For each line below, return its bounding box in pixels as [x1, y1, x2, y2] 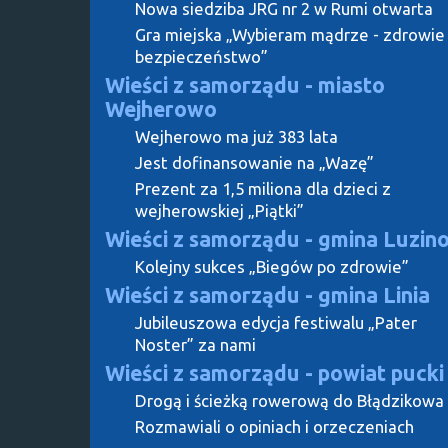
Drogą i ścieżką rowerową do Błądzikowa [135, 390, 444, 410]
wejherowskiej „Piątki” [135, 200, 304, 220]
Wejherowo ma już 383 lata [135, 126, 338, 146]
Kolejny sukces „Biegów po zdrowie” [135, 256, 409, 276]
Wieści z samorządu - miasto [105, 72, 385, 97]
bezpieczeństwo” [135, 46, 268, 66]
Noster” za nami [135, 334, 256, 354]
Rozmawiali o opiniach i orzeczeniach [135, 416, 414, 436]
